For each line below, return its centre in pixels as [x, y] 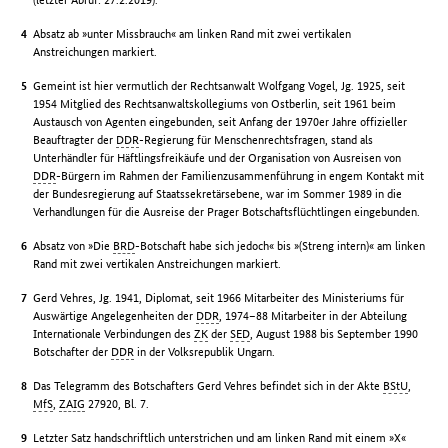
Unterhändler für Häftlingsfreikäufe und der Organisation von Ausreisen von [217, 157]
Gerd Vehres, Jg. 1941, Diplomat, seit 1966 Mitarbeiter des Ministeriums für [219, 297]
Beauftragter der [75, 139]
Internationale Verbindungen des [114, 333]
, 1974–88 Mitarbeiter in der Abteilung [313, 315]
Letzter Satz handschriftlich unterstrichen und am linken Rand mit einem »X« [220, 437]
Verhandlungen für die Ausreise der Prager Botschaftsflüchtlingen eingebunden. [227, 211]
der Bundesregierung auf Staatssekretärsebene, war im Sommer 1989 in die [218, 193]
